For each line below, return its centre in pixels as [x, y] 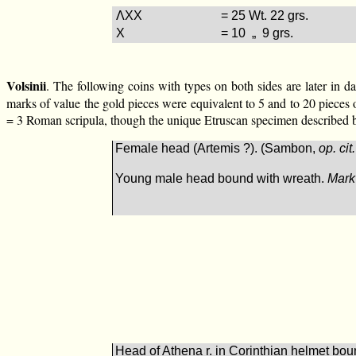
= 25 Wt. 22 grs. [265, 15]
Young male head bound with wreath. [222, 178]
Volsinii [26, 85]
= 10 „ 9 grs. [257, 33]
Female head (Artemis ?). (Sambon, [217, 148]
